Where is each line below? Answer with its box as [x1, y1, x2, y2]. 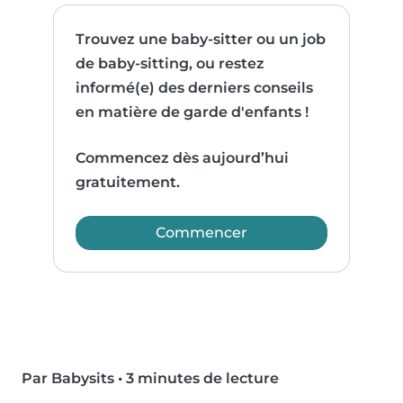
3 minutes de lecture [126, 370, 279, 388]
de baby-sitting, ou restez [76, 55, 265, 73]
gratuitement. [76, 174, 181, 192]
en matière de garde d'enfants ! [76, 103, 309, 121]
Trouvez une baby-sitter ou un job [76, 31, 327, 49]
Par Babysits [22, 370, 114, 388]
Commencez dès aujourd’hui [76, 149, 290, 167]
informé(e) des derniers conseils [76, 79, 314, 97]
